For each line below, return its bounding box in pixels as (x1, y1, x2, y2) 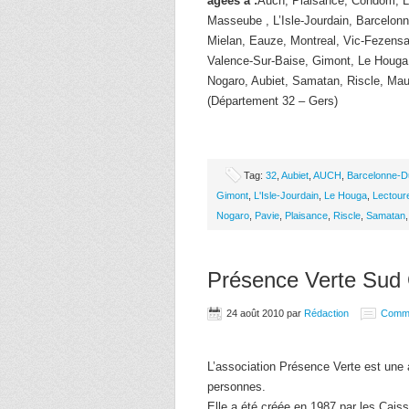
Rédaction (304, 308, 349, 319)
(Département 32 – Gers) (207, 94, 338, 108)
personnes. (207, 380, 266, 393)
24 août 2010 (226, 308, 284, 319)
